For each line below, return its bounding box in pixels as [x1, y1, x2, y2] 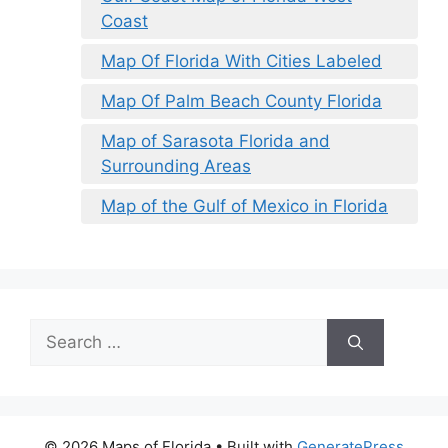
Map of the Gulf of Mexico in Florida [101, 196, 388, 217]
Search [29, 320, 85, 341]
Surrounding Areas [101, 156, 251, 177]
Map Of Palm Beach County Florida [101, 91, 382, 112]
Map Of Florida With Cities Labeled [101, 51, 382, 72]
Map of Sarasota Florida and [101, 131, 330, 152]
